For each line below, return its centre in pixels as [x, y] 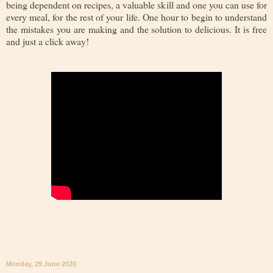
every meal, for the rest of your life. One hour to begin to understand [136, 17]
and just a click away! [48, 41]
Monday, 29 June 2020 [41, 264]
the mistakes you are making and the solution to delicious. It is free [136, 29]
